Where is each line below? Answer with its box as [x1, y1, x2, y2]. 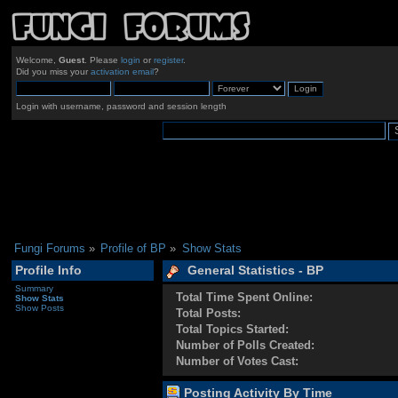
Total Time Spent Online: [176, 290, 314, 304]
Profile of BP [100, 241, 167, 255]
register [153, 55, 183, 66]
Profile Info [14, 263, 82, 278]
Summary [14, 283, 53, 293]
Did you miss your [15, 67, 91, 77]
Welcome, [15, 55, 59, 66]
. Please [84, 55, 121, 66]
